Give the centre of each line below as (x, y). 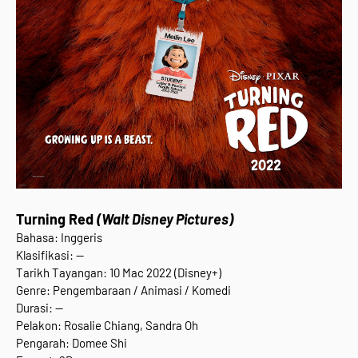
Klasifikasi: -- (50, 255)
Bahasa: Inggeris (59, 237)
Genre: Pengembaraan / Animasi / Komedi (123, 290)
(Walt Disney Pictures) (165, 219)
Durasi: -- (40, 307)
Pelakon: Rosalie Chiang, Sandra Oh (107, 325)
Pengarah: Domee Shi (72, 342)
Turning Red (56, 219)
